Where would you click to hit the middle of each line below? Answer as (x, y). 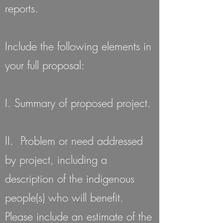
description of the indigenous (70, 179)
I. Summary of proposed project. (78, 103)
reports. (22, 8)
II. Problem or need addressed (74, 141)
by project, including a (56, 160)
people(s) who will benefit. (66, 198)
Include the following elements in (78, 46)
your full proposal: (45, 65)
